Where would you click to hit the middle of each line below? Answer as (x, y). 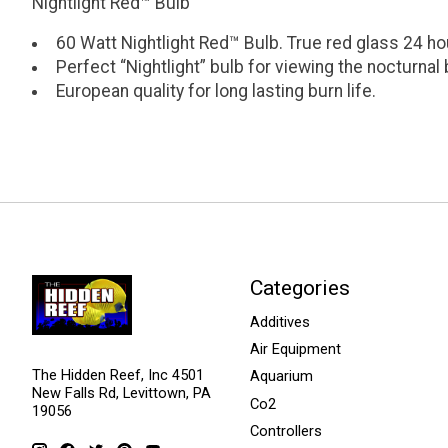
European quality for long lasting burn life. (215, 91)
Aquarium (281, 376)
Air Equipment (295, 349)
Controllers (285, 430)
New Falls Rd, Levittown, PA (121, 393)
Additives (279, 322)
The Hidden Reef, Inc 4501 (118, 375)
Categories (299, 287)
